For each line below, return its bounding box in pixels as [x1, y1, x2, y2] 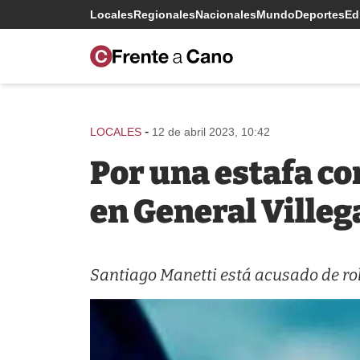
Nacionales [195, 8, 256, 21]
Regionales [133, 8, 195, 21]
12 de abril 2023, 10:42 [152, 125, 270, 138]
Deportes [295, 8, 345, 21]
